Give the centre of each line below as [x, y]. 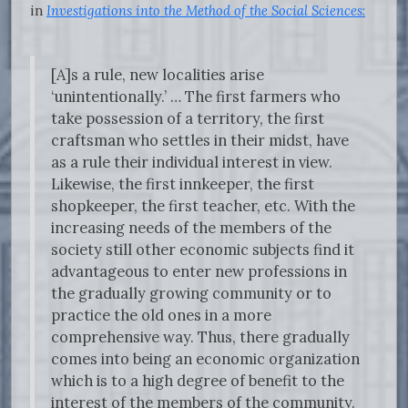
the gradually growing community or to [191, 294]
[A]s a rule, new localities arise [158, 75]
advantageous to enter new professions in [199, 272]
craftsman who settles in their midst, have [200, 141]
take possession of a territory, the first [188, 119]
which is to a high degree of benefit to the [198, 381]
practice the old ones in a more [161, 316]
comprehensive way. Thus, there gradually [200, 337]
